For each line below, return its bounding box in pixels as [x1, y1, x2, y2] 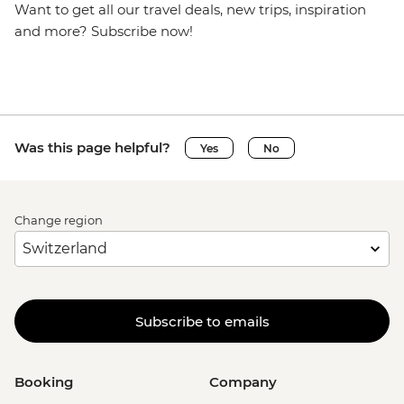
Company [209, 373, 277, 390]
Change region [14, 213, 103, 227]
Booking [14, 373, 73, 390]
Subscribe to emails [134, 312, 270, 330]
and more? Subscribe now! [14, 23, 193, 40]
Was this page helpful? [14, 139, 170, 156]
